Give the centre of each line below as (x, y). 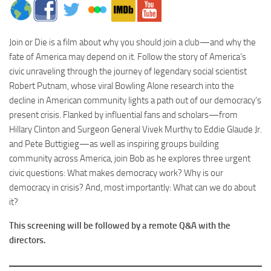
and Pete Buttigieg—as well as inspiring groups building (114, 144)
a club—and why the (216, 42)
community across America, (62, 158)
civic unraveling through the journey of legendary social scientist (128, 71)
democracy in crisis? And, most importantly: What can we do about (132, 187)
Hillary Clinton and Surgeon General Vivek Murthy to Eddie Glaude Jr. (135, 129)
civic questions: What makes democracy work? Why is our (116, 173)
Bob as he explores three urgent (189, 158)
